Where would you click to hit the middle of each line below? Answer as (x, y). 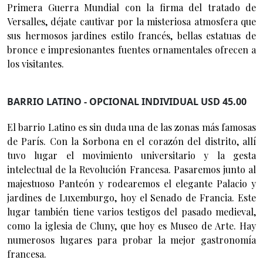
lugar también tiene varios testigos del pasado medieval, (131, 211)
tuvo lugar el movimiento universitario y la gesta (131, 155)
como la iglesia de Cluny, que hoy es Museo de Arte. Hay (131, 225)
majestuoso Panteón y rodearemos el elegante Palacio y (131, 183)
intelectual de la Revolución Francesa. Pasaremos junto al (131, 169)
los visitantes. (36, 63)
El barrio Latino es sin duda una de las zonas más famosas (131, 127)
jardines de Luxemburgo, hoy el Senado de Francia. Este (131, 197)
